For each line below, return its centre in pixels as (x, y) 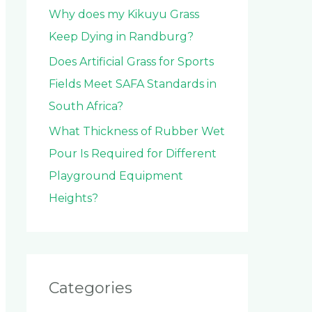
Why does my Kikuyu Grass (124, 15)
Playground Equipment (116, 176)
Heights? (73, 198)
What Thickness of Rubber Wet (137, 132)
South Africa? (86, 107)
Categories (91, 288)
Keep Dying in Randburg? (121, 37)
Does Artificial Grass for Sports (131, 62)
